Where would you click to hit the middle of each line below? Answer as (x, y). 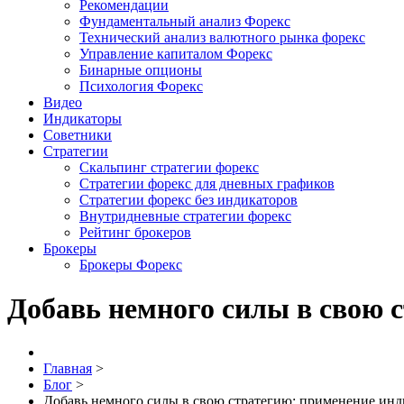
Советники (78, 134)
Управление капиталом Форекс (176, 53)
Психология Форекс (141, 86)
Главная (68, 369)
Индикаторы (83, 118)
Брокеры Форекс (131, 264)
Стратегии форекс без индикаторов (188, 199)
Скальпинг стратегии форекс (169, 167)
